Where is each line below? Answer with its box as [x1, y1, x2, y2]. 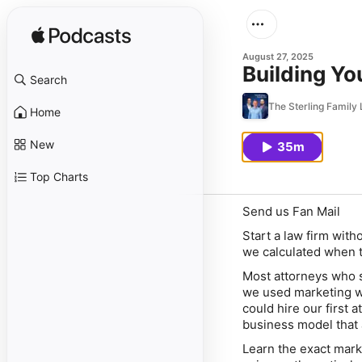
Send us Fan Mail [242, 204, 340, 219]
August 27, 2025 [242, 51, 314, 62]
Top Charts [30, 170, 88, 183]
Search [30, 73, 67, 86]
